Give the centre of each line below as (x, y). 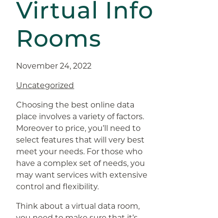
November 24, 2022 (54, 66)
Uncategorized (45, 85)
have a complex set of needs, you (81, 163)
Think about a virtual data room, (78, 206)
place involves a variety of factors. (80, 117)
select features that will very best (81, 140)
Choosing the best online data (75, 105)
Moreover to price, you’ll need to (79, 128)
